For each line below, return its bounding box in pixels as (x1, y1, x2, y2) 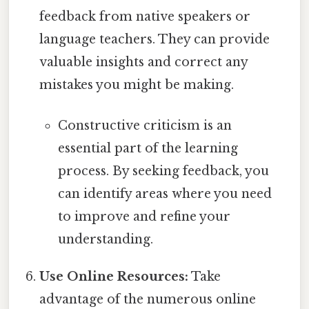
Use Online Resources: (39, 269, 189, 285)
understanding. (57, 232, 153, 248)
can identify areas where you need (57, 186, 272, 202)
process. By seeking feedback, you (57, 163, 269, 179)
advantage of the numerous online (39, 292, 257, 308)
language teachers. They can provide (39, 32, 270, 48)
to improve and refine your (57, 209, 230, 225)
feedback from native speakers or (39, 9, 251, 25)
